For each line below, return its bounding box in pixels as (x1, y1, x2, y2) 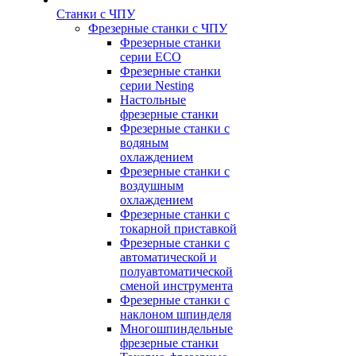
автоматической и (120, 250, 217, 265)
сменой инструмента (120, 279, 233, 293)
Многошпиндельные (120, 322, 233, 336)
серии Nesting (120, 79, 194, 93)
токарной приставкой (120, 222, 237, 236)
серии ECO (120, 50, 181, 64)
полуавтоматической (120, 265, 233, 279)
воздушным (120, 179, 184, 193)
